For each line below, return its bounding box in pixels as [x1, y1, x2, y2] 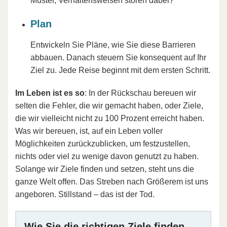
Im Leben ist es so [15, 88, 85, 97]
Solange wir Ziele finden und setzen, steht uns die [15, 164, 194, 173]
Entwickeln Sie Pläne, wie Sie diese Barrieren [30, 40, 196, 49]
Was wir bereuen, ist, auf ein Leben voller [15, 126, 163, 135]
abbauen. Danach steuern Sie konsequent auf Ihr [30, 53, 206, 62]
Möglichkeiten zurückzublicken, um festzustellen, [15, 139, 190, 148]
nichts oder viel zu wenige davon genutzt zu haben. [15, 152, 199, 161]
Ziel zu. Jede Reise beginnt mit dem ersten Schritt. [30, 65, 210, 74]
